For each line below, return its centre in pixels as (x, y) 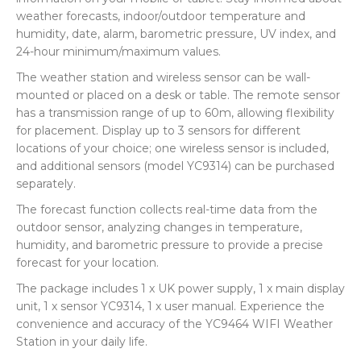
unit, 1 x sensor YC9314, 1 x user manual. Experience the (170, 306)
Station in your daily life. (82, 342)
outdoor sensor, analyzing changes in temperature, (159, 227)
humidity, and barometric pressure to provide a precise (170, 245)
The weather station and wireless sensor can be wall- (163, 77)
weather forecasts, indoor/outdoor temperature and (161, 16)
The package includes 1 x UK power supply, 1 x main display (180, 288)
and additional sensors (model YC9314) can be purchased (175, 166)
